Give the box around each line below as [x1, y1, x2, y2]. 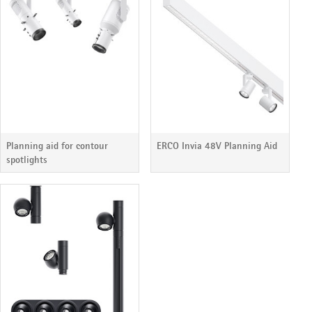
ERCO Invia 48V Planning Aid [157, 139, 277, 153]
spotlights [6, 153, 47, 166]
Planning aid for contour [6, 139, 108, 153]
